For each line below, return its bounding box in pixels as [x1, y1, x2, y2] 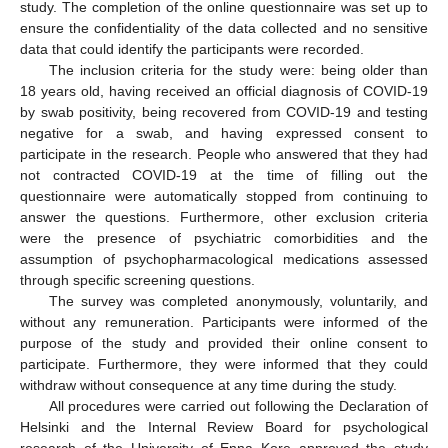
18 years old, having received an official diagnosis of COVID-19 [20, 82, 428, 99]
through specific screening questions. [20, 271, 255, 288]
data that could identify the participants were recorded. [20, 40, 364, 57]
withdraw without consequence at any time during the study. [20, 376, 397, 393]
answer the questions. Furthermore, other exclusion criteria [20, 208, 428, 225]
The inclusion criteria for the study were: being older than [48, 61, 428, 78]
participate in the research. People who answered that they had [20, 145, 428, 162]
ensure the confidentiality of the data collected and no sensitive [20, 19, 428, 36]
